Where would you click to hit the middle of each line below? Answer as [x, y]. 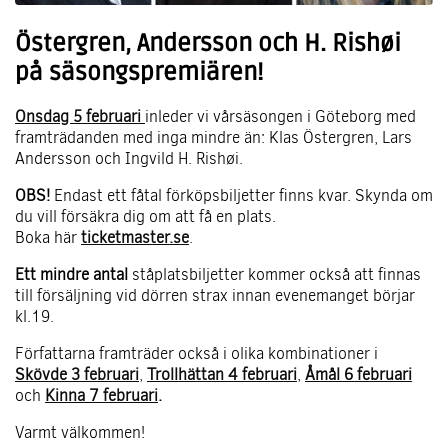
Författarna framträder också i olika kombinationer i [196, 354]
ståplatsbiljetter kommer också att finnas [274, 275]
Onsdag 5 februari [78, 117]
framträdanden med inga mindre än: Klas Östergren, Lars [213, 138]
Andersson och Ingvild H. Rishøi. [129, 159]
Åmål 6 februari [358, 375]
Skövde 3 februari [77, 375]
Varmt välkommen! [80, 433]
